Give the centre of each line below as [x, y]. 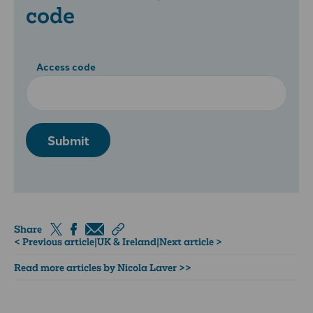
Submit [68, 140]
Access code [66, 66]
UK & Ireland [127, 241]
